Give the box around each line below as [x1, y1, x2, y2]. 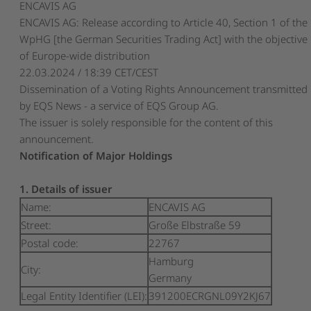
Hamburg [149, 253, 194, 268]
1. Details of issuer [19, 181, 113, 196]
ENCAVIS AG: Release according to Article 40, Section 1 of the [19, 15, 308, 29]
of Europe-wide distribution [19, 48, 151, 62]
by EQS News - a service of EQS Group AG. [19, 98, 219, 112]
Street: [21, 217, 52, 232]
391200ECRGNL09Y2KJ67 [149, 288, 271, 303]
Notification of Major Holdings [19, 148, 173, 162]
